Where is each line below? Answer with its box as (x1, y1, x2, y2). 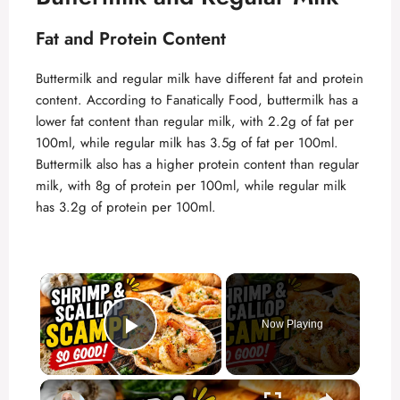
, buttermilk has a (258, 89, 358, 110)
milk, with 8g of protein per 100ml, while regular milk (36, 175, 346, 196)
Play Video (130, 330, 252, 370)
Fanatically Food (166, 89, 258, 110)
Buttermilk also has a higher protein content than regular (36, 154, 359, 174)
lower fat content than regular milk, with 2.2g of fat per (36, 111, 354, 131)
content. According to (36, 89, 166, 110)
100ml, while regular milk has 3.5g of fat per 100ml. (36, 132, 338, 153)
